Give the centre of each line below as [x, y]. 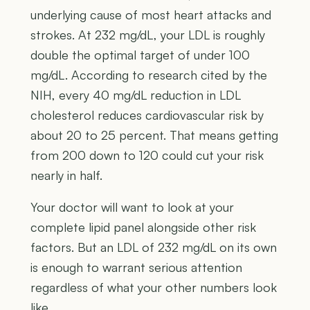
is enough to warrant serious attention [136, 267]
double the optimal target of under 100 [140, 54]
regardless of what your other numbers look [154, 287]
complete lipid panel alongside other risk [143, 227]
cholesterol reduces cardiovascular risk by [147, 115]
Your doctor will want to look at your [132, 207]
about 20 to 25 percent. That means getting [154, 135]
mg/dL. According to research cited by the [149, 74]
